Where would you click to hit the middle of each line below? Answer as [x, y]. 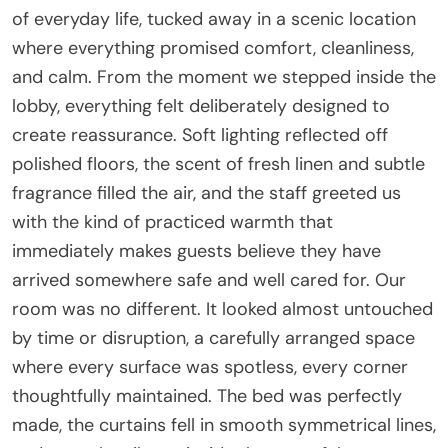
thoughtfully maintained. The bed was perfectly [207, 395]
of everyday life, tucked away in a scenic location [214, 18]
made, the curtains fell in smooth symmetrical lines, [224, 424]
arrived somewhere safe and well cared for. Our [209, 279]
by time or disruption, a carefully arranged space [213, 337]
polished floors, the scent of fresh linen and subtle [218, 163]
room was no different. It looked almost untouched [222, 308]
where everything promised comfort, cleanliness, [213, 47]
